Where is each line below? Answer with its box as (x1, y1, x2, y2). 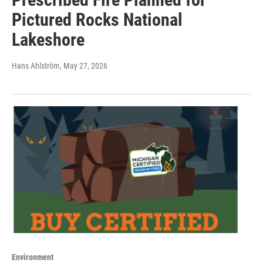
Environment (12, 252, 53, 262)
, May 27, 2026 (60, 60, 107, 70)
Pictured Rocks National (12, 9, 183, 30)
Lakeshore (12, 29, 85, 50)
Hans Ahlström (12, 60, 60, 70)
